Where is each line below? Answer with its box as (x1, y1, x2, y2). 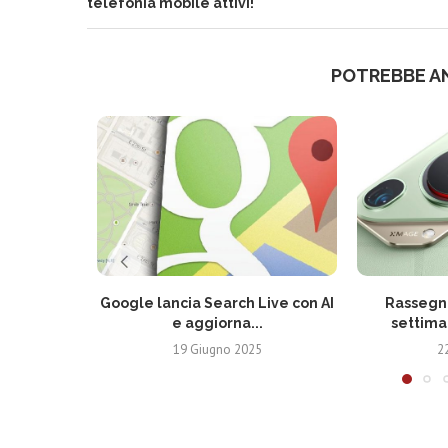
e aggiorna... (171, 315, 263, 331)
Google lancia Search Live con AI (100, 295, 334, 311)
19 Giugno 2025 (172, 341, 262, 358)
